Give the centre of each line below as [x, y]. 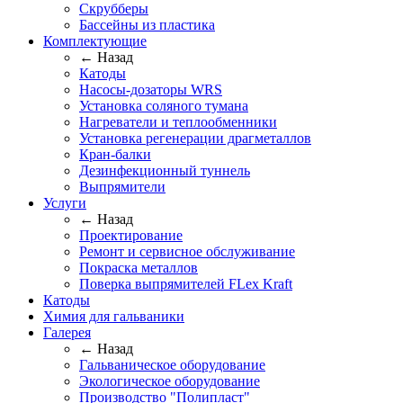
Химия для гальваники [114, 316]
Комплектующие [95, 40]
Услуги [65, 202]
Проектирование [131, 235]
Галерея [67, 332]
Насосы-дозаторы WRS [151, 89]
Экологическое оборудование [170, 381]
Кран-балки [115, 154]
